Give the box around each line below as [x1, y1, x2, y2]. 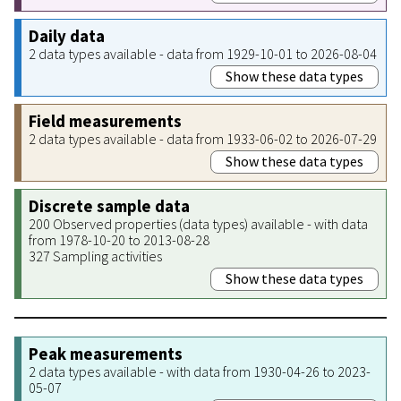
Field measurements [29, 110, 182, 132]
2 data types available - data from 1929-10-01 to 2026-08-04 [29, 44, 377, 63]
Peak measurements [29, 343, 183, 364]
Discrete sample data [29, 195, 190, 217]
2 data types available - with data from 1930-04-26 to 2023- [29, 362, 371, 380]
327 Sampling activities [29, 246, 162, 265]
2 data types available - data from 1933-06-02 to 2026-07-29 [29, 129, 377, 148]
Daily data [29, 25, 105, 47]
